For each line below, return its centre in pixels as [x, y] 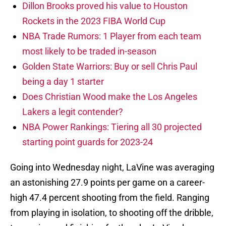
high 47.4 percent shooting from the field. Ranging [110, 198]
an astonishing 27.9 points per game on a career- [107, 183]
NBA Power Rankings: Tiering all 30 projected [112, 127]
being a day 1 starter [63, 82]
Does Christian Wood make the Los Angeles [110, 97]
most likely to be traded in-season [89, 51]
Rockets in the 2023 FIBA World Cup [94, 21]
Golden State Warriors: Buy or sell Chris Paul [110, 67]
